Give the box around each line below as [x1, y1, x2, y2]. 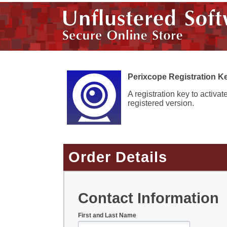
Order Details [68, 148, 167, 165]
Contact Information [78, 190, 219, 207]
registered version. [127, 98, 194, 107]
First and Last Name [78, 212, 136, 219]
